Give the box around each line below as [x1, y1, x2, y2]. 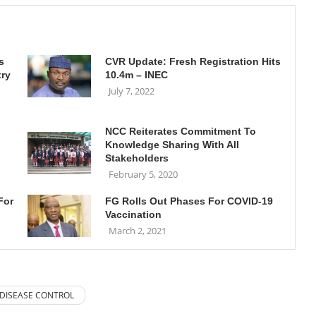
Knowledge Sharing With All [104, 139, 239, 150]
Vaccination [104, 209, 162, 220]
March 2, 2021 [108, 224, 166, 237]
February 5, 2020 [108, 168, 178, 181]
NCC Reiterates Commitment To [104, 126, 256, 137]
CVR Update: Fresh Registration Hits [104, 56, 281, 67]
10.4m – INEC [104, 69, 168, 80]
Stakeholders [104, 152, 169, 164]
